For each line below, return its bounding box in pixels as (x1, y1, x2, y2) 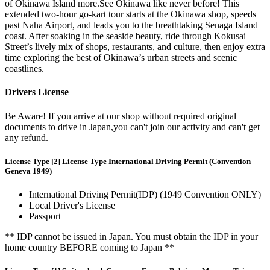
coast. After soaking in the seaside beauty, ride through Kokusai (5, 31, 246, 42)
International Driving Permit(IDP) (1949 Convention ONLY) (29, 189, 261, 200)
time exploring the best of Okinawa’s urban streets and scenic (5, 52, 237, 63)
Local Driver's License (29, 200, 115, 211)
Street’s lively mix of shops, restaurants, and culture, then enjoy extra (5, 42, 265, 52)
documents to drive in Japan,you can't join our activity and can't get (5, 121, 260, 132)
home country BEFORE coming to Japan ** (5, 242, 174, 253)
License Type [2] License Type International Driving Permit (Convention (5, 156, 251, 166)
